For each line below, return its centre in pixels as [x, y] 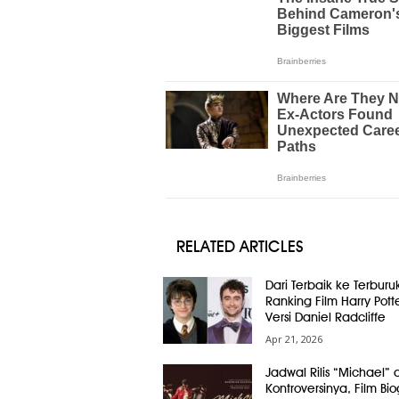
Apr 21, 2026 [293, 339]
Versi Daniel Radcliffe [325, 317]
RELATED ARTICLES [240, 246]
